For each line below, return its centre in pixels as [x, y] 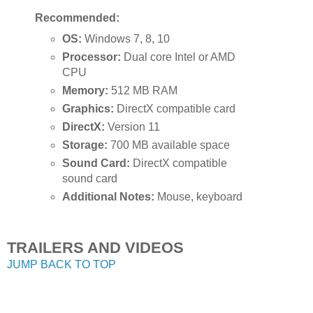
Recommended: [77, 18]
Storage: [85, 145]
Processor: [92, 57]
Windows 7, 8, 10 [126, 39]
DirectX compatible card [175, 109]
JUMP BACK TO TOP [61, 264]
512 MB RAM [143, 91]
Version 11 [133, 127]
